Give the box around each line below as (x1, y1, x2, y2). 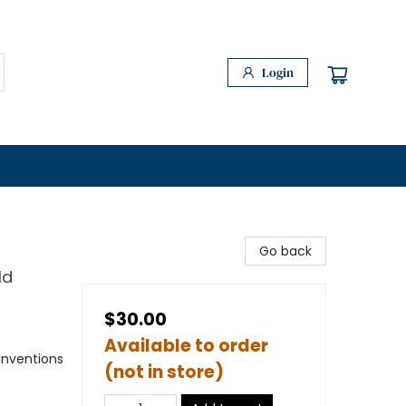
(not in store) (104, 360, 224, 384)
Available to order (104, 333, 268, 358)
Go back (259, 242, 312, 260)
